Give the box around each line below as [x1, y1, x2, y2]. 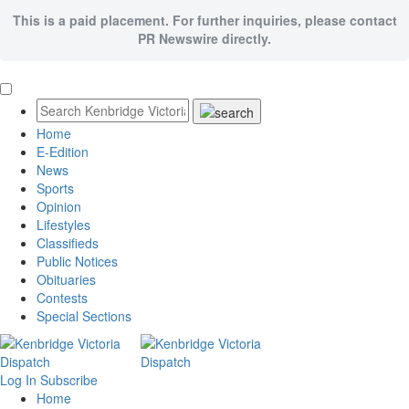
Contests [37, 288, 88, 308]
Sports [37, 179, 74, 198]
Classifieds [37, 234, 99, 253]
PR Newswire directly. [138, 29, 271, 47]
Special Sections [37, 307, 131, 326]
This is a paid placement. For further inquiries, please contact [12, 11, 397, 29]
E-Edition [37, 142, 89, 162]
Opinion [37, 197, 81, 216]
